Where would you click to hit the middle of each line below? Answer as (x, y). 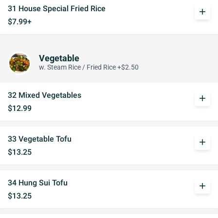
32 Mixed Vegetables (45, 95)
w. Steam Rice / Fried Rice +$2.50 (89, 67)
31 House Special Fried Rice (57, 9)
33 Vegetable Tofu (40, 139)
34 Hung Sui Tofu (38, 183)
